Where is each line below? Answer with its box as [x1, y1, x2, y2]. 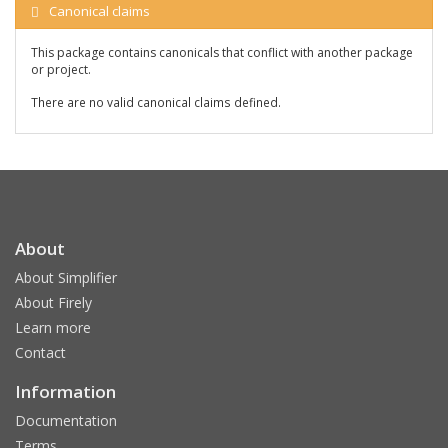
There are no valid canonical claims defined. [31, 94, 281, 110]
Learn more [15, 318, 91, 337]
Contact [15, 343, 66, 362]
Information [15, 380, 116, 403]
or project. [31, 61, 91, 78]
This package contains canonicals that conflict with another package [31, 44, 413, 61]
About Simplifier [15, 268, 117, 287]
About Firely [15, 293, 92, 312]
